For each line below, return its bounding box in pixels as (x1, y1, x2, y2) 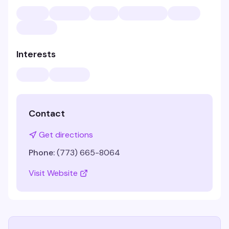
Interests (16, 48, 56, 60)
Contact (29, 107, 65, 120)
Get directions (39, 129, 93, 140)
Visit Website (29, 168, 78, 178)
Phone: (29, 147, 55, 158)
